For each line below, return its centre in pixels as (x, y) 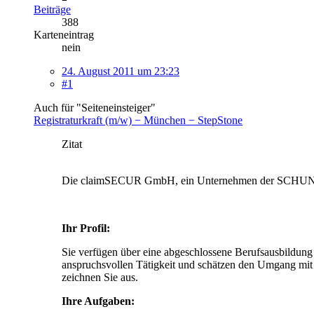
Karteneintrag (64, 34)
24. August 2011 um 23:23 (121, 71)
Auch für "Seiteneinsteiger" (95, 107)
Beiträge (52, 9)
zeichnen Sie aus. (100, 277)
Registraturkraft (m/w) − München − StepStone (138, 120)
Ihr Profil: (86, 228)
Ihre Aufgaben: (98, 301)
